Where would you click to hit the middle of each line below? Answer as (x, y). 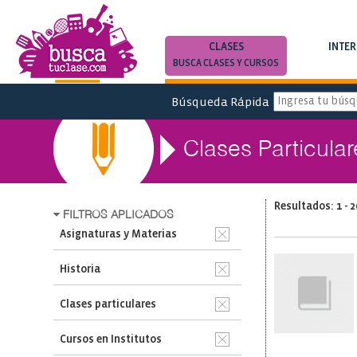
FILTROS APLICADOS (117, 215)
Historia (80, 270)
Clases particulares (108, 305)
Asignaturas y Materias (119, 235)
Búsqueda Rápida (220, 102)
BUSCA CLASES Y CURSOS (226, 63)
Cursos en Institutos (111, 340)
